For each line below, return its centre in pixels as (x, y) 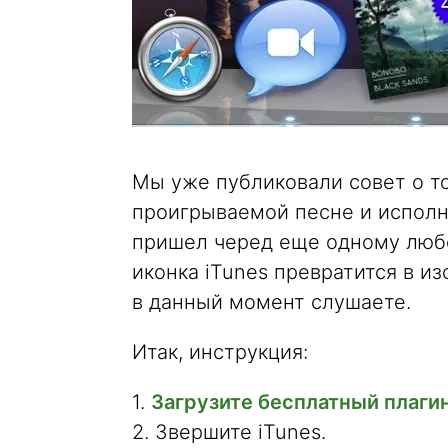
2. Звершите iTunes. (229, 432)
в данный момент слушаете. (271, 302)
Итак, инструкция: (220, 352)
